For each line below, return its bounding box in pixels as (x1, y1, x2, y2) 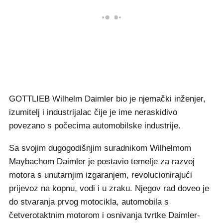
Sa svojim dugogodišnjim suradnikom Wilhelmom (9, 143, 191, 153)
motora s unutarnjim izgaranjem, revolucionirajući (9, 170, 192, 180)
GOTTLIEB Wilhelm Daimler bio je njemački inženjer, (9, 94, 206, 104)
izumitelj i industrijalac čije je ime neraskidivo (9, 108, 177, 117)
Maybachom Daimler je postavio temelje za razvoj (9, 157, 195, 167)
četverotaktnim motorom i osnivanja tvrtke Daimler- (9, 211, 200, 221)
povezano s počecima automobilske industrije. (9, 121, 181, 131)
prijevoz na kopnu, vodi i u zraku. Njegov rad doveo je (9, 184, 209, 194)
